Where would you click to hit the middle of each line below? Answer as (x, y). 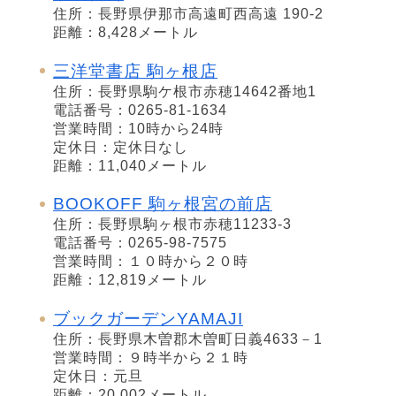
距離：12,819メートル (130, 280)
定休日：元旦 (98, 376)
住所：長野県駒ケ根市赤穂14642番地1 (185, 91)
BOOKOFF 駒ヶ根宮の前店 (163, 204)
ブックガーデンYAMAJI (148, 318)
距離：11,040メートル (130, 165)
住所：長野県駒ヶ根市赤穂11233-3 (172, 225)
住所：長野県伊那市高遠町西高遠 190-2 (188, 14)
